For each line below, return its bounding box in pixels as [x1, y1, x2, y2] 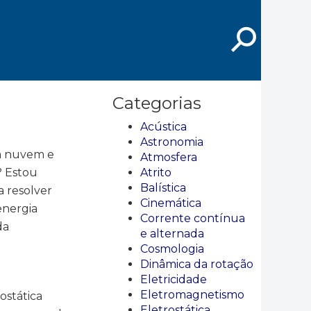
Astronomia [140, 135, 203, 149]
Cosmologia [140, 242, 204, 255]
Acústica [140, 120, 187, 133]
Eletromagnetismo [140, 288, 244, 301]
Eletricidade [140, 273, 207, 286]
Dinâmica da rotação [140, 258, 253, 271]
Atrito [140, 166, 171, 179]
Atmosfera [140, 151, 197, 164]
